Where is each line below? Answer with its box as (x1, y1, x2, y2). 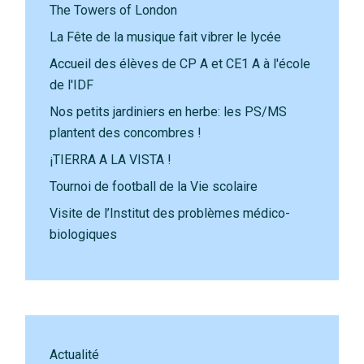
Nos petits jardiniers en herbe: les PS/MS (50, 104, 288, 119)
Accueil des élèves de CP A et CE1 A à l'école (50, 56, 311, 71)
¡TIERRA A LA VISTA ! (50, 152, 172, 167)
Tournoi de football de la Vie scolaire (50, 179, 258, 194)
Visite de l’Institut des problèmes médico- (50, 206, 291, 221)
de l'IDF (50, 77, 94, 93)
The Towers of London (50, 2, 178, 18)
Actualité (50, 347, 100, 362)
